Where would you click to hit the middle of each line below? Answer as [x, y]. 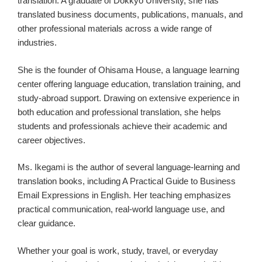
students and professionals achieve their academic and [122, 126]
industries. [37, 43]
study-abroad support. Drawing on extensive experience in [128, 98]
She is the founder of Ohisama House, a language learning [128, 70]
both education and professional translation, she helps [119, 112]
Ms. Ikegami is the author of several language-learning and [129, 167]
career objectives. [51, 140]
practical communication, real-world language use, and [121, 209]
